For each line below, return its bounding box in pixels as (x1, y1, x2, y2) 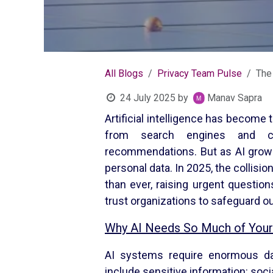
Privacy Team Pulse (157, 68, 242, 80)
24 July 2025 (119, 92, 175, 104)
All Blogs (105, 68, 143, 80)
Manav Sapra (207, 92, 262, 104)
